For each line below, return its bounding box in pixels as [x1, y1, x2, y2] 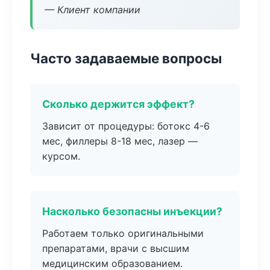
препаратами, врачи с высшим [42, 242, 189, 254]
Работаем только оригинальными [42, 227, 204, 239]
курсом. [42, 150, 80, 162]
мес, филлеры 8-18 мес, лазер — [42, 135, 198, 147]
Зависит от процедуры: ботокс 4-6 [42, 120, 210, 132]
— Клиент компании [45, 4, 140, 16]
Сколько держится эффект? [42, 98, 195, 110]
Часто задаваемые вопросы [30, 50, 222, 66]
